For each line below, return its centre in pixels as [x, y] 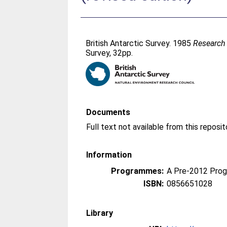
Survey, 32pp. [109, 53]
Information [109, 155]
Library [100, 213]
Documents [108, 112]
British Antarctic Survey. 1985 [140, 43]
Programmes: [138, 171]
